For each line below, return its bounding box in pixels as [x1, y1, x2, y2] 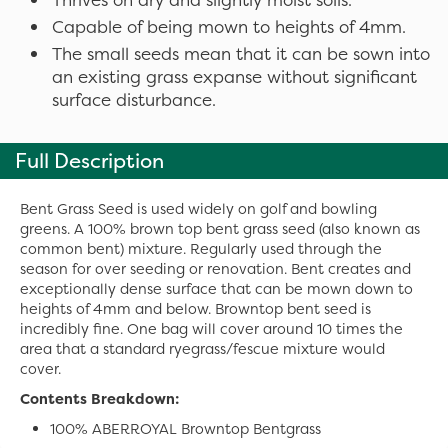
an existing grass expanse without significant [52, 65, 417, 88]
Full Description [15, 147, 164, 175]
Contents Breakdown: [20, 389, 179, 409]
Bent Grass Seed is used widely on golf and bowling [20, 199, 377, 219]
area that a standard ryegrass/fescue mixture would [20, 339, 385, 359]
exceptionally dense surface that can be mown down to [20, 279, 413, 299]
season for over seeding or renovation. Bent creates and [20, 259, 411, 279]
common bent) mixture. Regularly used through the [20, 239, 382, 259]
